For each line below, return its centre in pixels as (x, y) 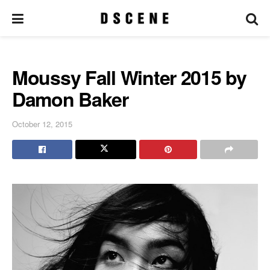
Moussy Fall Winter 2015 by (129, 77)
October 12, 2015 (42, 124)
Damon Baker (70, 99)
